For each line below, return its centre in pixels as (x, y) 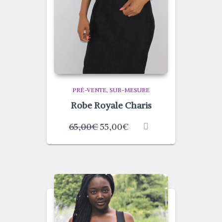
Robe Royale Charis (111, 105)
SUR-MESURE (130, 90)
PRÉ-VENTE (89, 90)
